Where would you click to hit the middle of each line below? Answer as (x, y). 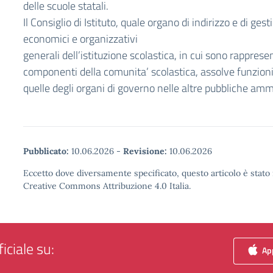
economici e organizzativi (80, 39)
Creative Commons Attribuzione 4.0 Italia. (107, 186)
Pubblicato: (46, 151)
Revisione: (145, 151)
